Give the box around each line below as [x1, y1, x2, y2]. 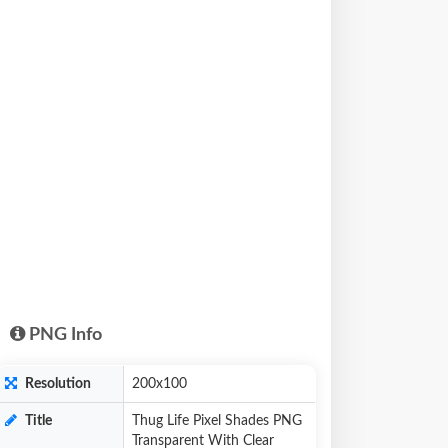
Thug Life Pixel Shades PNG [132, 414, 302, 428]
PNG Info [25, 326, 102, 344]
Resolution [22, 377, 91, 391]
